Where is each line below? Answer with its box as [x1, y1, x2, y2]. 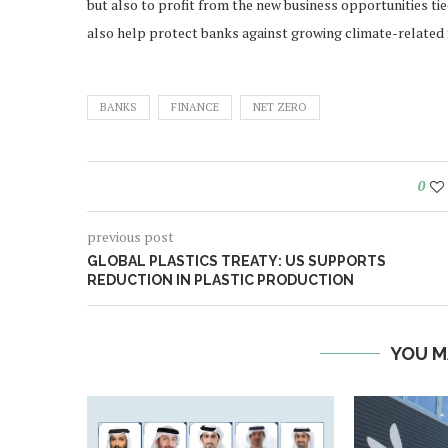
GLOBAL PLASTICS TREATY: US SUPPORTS [87, 252, 386, 269]
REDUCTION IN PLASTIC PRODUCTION [87, 271, 354, 288]
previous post [87, 226, 174, 246]
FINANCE [171, 99, 219, 114]
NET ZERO [253, 99, 307, 114]
